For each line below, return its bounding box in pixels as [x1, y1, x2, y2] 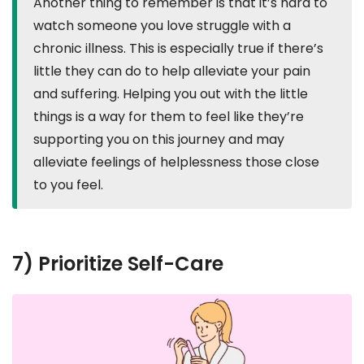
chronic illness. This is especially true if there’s [33, 38, 323, 58]
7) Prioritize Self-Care [12, 249, 223, 277]
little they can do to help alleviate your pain [33, 61, 310, 80]
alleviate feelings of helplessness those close [33, 152, 319, 171]
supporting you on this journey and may [33, 129, 284, 149]
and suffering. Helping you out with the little [33, 84, 308, 103]
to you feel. [33, 175, 103, 194]
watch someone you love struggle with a [33, 15, 291, 35]
